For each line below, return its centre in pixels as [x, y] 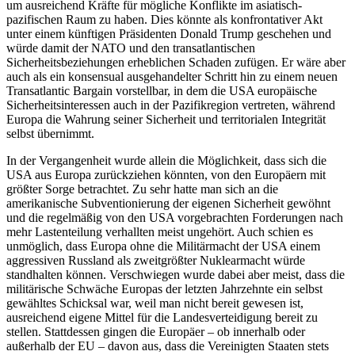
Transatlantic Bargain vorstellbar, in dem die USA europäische [162, 90]
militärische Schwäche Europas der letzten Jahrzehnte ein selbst [164, 288]
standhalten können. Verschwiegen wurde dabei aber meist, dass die [176, 274]
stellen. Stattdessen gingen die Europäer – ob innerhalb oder [156, 331]
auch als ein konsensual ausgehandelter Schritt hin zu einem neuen [172, 76]
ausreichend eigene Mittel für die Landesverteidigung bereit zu [162, 317]
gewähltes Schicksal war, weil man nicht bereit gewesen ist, [155, 303]
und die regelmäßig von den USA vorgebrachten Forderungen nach [175, 217]
